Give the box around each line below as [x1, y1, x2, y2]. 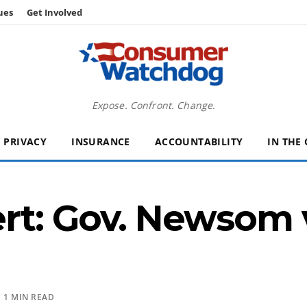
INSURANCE [71, 135, 130, 148]
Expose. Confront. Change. [91, 99, 216, 112]
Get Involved [27, 6, 82, 19]
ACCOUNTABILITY [154, 135, 243, 148]
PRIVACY [3, 135, 47, 148]
